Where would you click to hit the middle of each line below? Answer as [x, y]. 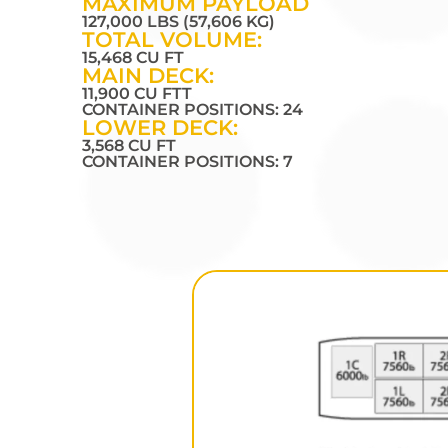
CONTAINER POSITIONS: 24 [192, 110]
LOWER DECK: [160, 128]
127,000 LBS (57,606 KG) [178, 22]
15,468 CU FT [133, 58]
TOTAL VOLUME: [172, 40]
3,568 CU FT [129, 146]
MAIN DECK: [148, 76]
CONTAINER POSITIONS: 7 [187, 162]
